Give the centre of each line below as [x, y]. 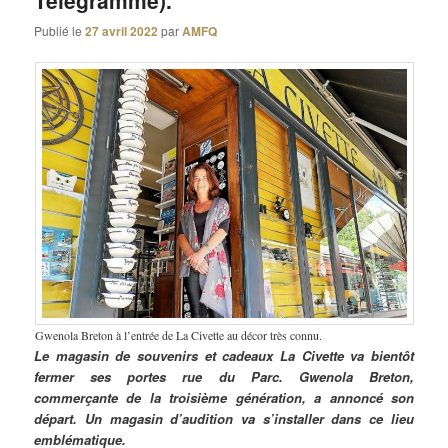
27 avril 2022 [122, 31]
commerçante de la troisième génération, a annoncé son [224, 397]
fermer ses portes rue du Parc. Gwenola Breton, [224, 376]
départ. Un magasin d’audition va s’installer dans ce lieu [224, 418]
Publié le [60, 31]
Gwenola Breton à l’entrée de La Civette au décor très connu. [178, 334]
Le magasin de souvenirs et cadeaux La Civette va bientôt [224, 355]
